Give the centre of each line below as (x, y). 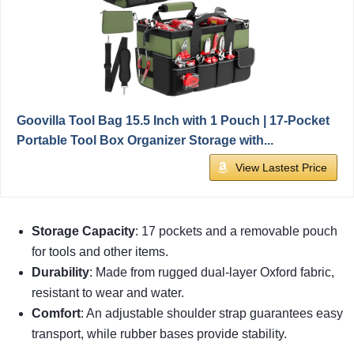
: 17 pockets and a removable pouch (236, 231)
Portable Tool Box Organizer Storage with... (145, 140)
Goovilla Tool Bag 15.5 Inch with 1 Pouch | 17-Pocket (173, 120)
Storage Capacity (83, 231)
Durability (60, 272)
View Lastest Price (281, 167)
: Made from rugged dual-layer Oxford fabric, (212, 272)
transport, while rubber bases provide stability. (159, 333)
